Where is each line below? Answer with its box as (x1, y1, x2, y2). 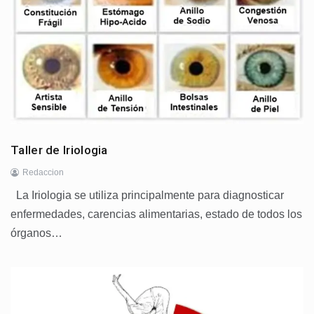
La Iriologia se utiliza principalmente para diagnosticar (11, 189, 284, 201)
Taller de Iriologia (11, 142, 108, 157)
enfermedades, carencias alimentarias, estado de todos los (11, 207, 302, 220)
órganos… (11, 226, 62, 239)
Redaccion (22, 167, 64, 177)
